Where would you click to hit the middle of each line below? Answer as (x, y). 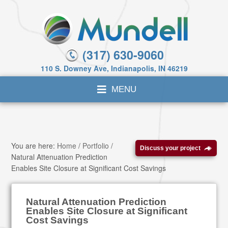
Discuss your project (170, 148)
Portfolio (96, 146)
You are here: (34, 146)
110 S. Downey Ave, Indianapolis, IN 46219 (114, 68)
